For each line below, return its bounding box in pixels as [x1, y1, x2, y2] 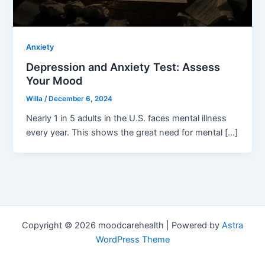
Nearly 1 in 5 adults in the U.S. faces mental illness [26, 113, 227, 124]
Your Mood [26, 74, 83, 88]
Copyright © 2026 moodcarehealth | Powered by [22, 220, 222, 231]
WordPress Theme [95, 234, 170, 245]
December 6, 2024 [49, 95, 113, 104]
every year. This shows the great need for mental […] [26, 127, 238, 138]
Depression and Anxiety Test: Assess [26, 60, 221, 74]
